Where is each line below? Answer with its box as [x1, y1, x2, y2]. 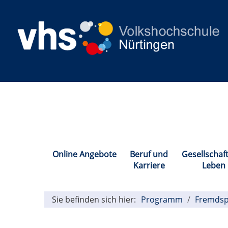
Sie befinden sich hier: [52, 194, 136, 206]
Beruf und [130, 149, 168, 160]
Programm [141, 194, 183, 206]
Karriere [133, 160, 165, 172]
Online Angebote [52, 149, 117, 160]
